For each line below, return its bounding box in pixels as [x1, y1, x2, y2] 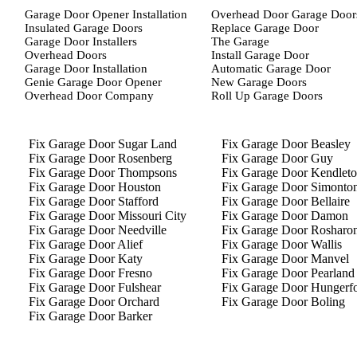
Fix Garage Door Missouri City [29, 209, 186, 222]
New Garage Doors [211, 76, 307, 88]
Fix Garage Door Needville [29, 223, 167, 237]
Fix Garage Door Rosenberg [29, 151, 172, 165]
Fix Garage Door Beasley [222, 137, 351, 151]
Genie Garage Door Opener [25, 76, 162, 88]
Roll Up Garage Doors [211, 89, 323, 102]
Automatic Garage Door [211, 62, 331, 75]
